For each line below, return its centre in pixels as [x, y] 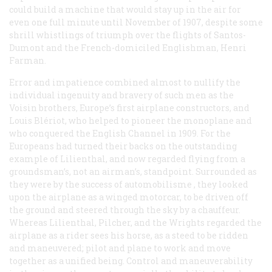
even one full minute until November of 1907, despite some [136, 22]
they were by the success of [67, 184]
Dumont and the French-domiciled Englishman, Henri [128, 47]
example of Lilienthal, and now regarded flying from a [127, 158]
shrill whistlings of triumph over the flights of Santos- [127, 35]
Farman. [28, 60]
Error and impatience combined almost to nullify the [125, 82]
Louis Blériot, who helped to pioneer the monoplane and [131, 120]
